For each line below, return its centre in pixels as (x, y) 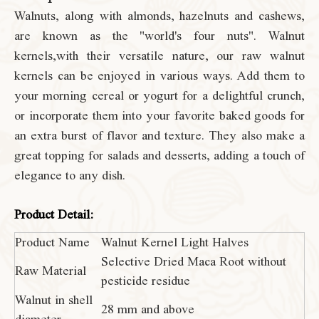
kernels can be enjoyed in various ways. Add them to (159, 75)
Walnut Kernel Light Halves (175, 242)
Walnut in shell (54, 300)
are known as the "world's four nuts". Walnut (159, 36)
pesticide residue (146, 281)
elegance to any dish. (70, 175)
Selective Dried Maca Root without (194, 261)
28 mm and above (148, 309)
